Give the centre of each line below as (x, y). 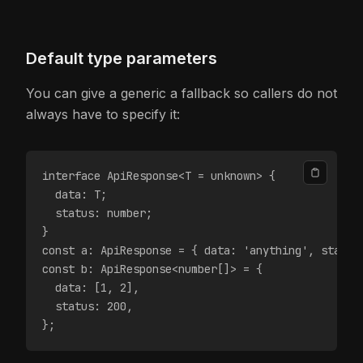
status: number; (97, 213)
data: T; (75, 194)
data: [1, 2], (91, 288)
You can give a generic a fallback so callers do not (181, 93)
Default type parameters (122, 58)
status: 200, (88, 306)
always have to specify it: (103, 114)
